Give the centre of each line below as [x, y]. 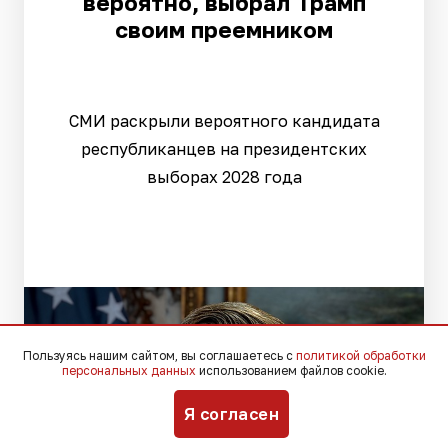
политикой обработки [360, 355]
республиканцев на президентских [224, 149]
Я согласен [231, 414]
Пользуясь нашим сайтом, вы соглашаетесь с [159, 355]
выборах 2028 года [224, 177]
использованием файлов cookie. [291, 370]
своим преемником [224, 30]
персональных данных [128, 370]
